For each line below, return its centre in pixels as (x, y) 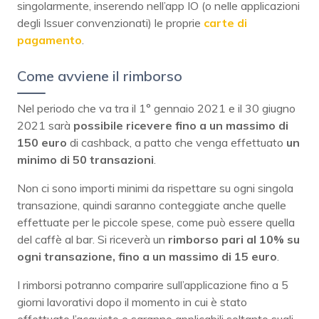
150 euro (42, 142)
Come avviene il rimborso (100, 75)
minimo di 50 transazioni (85, 159)
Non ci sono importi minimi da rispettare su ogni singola (155, 188)
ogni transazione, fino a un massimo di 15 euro (147, 256)
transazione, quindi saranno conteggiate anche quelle (152, 205)
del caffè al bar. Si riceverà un (93, 239)
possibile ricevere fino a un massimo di (181, 125)
